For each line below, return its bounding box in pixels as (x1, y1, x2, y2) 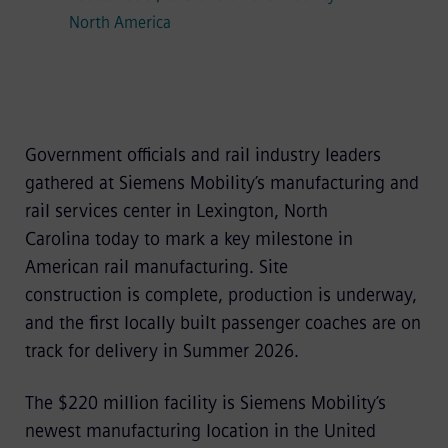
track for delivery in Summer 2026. (24, 340, 304, 362)
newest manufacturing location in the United (24, 420, 376, 442)
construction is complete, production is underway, (24, 284, 417, 306)
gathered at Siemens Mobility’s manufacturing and (24, 172, 419, 194)
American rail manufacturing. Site (24, 256, 288, 278)
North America (69, 13, 172, 32)
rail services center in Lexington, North (24, 200, 328, 222)
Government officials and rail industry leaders (24, 144, 381, 166)
